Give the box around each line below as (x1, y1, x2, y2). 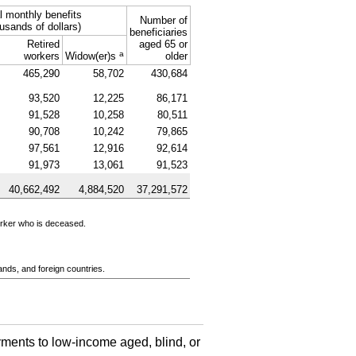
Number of (139, 14, 188, 26)
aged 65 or (138, 37, 188, 50)
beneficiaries (129, 25, 188, 38)
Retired (26, 37, 60, 50)
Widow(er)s (64, 49, 116, 62)
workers (23, 49, 60, 62)
